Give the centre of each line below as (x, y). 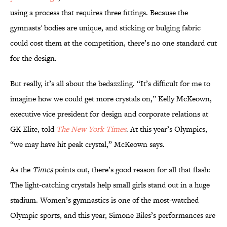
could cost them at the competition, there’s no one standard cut (113, 43)
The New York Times (91, 129)
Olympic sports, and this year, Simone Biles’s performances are (113, 215)
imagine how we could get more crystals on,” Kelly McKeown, (111, 99)
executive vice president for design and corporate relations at (109, 114)
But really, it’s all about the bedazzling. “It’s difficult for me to (110, 84)
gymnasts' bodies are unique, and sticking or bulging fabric (105, 28)
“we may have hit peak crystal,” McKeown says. (87, 144)
